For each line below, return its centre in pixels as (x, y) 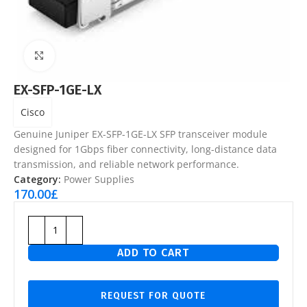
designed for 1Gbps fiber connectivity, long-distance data (145, 149)
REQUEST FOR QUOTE (153, 295)
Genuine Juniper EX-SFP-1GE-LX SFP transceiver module (140, 134)
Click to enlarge (86, 56)
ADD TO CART (153, 252)
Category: (37, 179)
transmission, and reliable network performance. (126, 164)
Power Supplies (99, 179)
